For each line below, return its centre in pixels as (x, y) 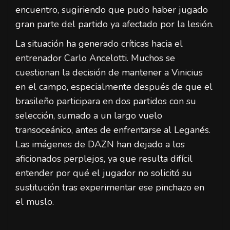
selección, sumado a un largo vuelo (89, 116)
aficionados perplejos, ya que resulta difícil (104, 159)
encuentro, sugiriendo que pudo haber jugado (112, 10)
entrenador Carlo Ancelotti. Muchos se (95, 58)
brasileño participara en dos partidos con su (106, 101)
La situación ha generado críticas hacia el (99, 44)
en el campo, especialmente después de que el (114, 87)
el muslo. (35, 202)
